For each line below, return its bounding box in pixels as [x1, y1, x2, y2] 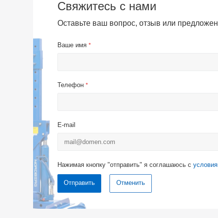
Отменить [116, 179, 145, 186]
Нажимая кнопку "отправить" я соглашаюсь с [57, 161, 191, 168]
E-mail [57, 121, 75, 128]
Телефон [57, 81, 86, 89]
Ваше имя [57, 41, 89, 49]
